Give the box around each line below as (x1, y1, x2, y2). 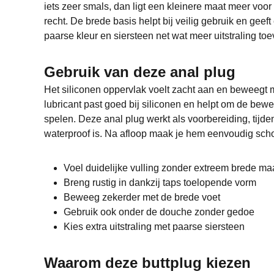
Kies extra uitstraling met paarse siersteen (64, 221, 245, 232)
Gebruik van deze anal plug (44, 64, 235, 81)
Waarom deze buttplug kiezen (44, 254, 251, 271)
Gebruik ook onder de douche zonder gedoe (64, 206, 254, 217)
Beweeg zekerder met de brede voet (64, 191, 220, 202)
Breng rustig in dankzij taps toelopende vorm (64, 177, 256, 188)
